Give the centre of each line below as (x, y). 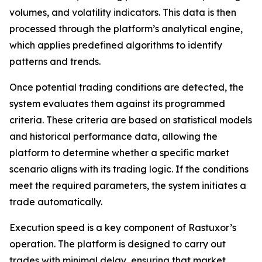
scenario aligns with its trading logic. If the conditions (129, 169)
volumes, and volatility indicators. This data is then (123, 13)
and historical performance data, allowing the (113, 137)
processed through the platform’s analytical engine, (126, 29)
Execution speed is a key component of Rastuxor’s (123, 228)
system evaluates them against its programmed (117, 104)
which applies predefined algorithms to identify (116, 45)
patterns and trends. (55, 62)
